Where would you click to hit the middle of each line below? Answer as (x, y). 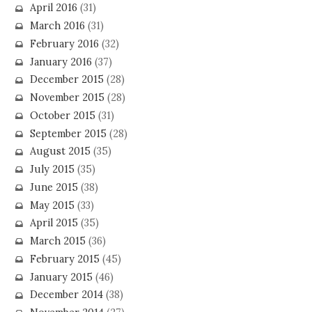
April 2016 (53, 8)
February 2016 (64, 44)
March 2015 (57, 241)
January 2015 (61, 277)
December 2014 (66, 295)
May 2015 (52, 205)
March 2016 (57, 26)
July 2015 (52, 170)
